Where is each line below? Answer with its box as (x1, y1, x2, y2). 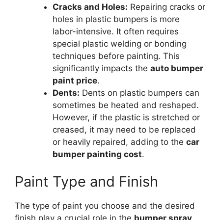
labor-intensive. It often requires (52, 27, 179, 36)
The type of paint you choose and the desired (15, 200, 195, 211)
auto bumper (150, 63, 203, 73)
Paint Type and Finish (15, 172, 158, 190)
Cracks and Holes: (52, 2, 128, 12)
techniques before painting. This (52, 51, 180, 61)
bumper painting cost (52, 149, 142, 159)
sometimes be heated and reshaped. (52, 100, 199, 110)
